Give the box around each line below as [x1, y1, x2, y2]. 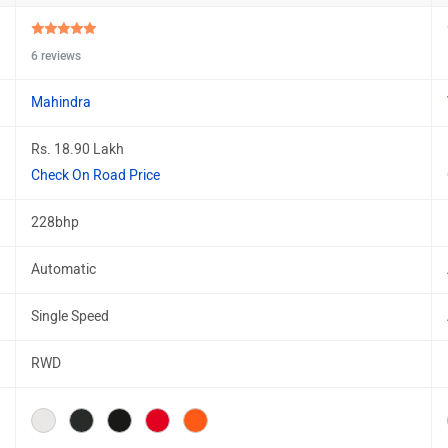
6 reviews [31, 49, 81, 63]
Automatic [31, 261, 96, 278]
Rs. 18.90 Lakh [31, 141, 124, 158]
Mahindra [31, 94, 91, 111]
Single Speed [31, 308, 109, 325]
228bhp [31, 214, 79, 231]
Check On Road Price [31, 167, 160, 184]
